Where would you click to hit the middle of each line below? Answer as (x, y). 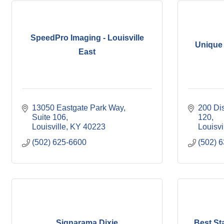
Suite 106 (49, 117)
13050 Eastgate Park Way (78, 108)
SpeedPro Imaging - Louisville (87, 37)
